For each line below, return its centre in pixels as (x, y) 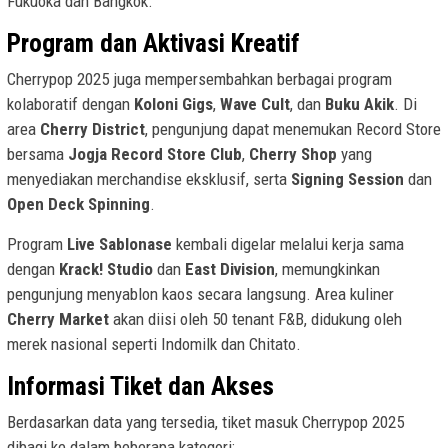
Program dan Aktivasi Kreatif (153, 43)
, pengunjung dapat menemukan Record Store (293, 129)
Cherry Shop (293, 154)
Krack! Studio (106, 269)
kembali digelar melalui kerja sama (288, 244)
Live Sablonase (119, 244)
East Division (230, 269)
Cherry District (92, 129)
